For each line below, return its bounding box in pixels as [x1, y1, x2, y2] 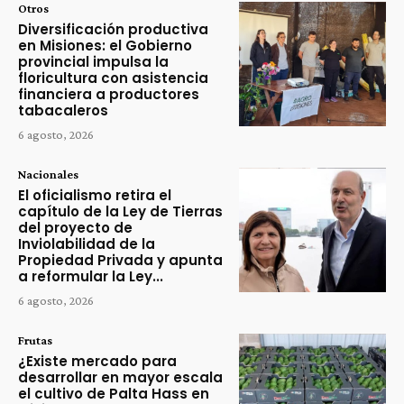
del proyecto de [18, 217, 133, 237]
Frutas [18, 332, 52, 347]
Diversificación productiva [18, 19, 208, 39]
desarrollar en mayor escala [18, 367, 223, 387]
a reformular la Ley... [18, 266, 163, 286]
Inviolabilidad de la [18, 234, 155, 253]
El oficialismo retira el [18, 185, 171, 205]
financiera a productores [18, 84, 199, 104]
